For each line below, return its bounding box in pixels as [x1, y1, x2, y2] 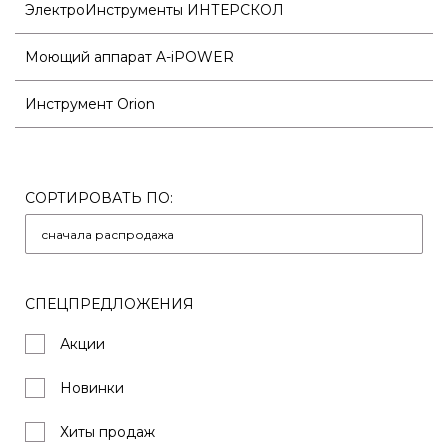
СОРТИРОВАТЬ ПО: [25, 188, 173, 207]
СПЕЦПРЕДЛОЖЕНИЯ [25, 294, 194, 313]
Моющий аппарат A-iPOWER [25, 47, 234, 66]
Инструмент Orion [25, 94, 155, 113]
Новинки [60, 378, 124, 397]
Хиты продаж [60, 422, 155, 441]
